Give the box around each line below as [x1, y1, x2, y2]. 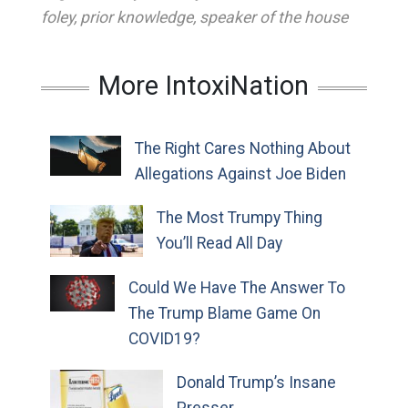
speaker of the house [199, 8, 348, 26]
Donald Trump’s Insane [176, 373, 336, 393]
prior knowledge [79, 8, 193, 26]
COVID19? [127, 330, 200, 349]
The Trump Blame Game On [127, 304, 321, 323]
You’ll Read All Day [157, 234, 283, 252]
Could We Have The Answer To [127, 279, 345, 298]
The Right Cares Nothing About [134, 139, 351, 158]
